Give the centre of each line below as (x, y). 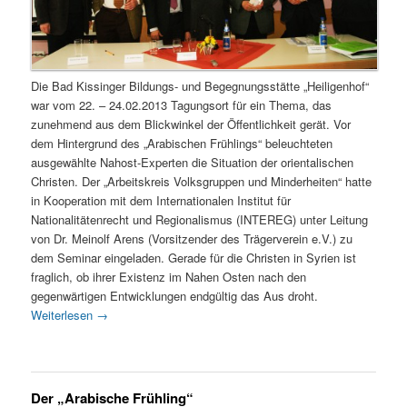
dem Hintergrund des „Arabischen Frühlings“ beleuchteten (182, 143)
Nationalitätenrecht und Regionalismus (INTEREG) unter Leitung (200, 219)
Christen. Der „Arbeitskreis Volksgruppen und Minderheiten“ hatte (202, 181)
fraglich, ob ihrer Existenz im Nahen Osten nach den (169, 276)
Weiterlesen (64, 314)
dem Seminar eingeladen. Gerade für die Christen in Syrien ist (194, 257)
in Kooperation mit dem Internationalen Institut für (161, 200)
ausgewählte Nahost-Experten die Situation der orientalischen (193, 162)
